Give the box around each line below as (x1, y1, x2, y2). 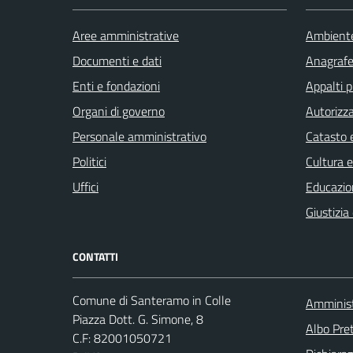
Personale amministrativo (72, 127, 206, 147)
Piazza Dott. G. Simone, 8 (72, 310, 203, 329)
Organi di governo (72, 102, 165, 121)
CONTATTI (72, 248, 118, 266)
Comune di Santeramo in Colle (72, 291, 234, 310)
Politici (72, 152, 106, 172)
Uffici (72, 177, 98, 197)
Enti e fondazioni (72, 76, 160, 96)
